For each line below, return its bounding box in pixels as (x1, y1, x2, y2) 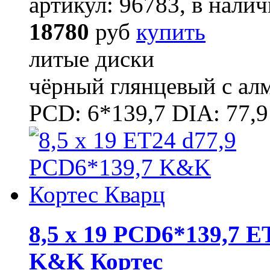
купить (136, 18, 206, 45)
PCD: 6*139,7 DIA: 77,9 (29, 99, 268, 126)
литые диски (29, 45, 154, 72)
